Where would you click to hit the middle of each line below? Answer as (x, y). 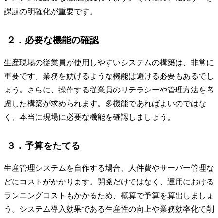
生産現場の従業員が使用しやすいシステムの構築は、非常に (109, 63)
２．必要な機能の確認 (53, 40)
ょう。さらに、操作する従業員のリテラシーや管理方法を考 (109, 90)
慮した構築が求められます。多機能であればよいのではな (105, 104)
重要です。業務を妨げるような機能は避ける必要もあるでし (109, 76)
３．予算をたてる (43, 146)
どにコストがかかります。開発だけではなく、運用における (109, 182)
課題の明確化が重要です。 (51, 12)
